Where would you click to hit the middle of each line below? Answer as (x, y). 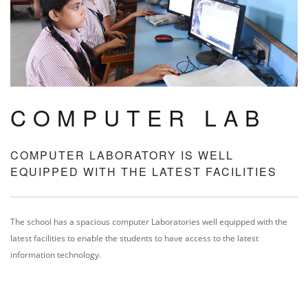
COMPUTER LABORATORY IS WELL (122, 155)
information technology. (56, 254)
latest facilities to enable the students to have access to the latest (134, 238)
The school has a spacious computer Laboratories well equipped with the (149, 221)
